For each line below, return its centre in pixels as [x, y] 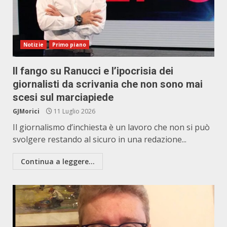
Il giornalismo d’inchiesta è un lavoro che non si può [111, 127]
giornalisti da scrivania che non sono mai [108, 84]
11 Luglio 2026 [74, 111]
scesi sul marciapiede [63, 97]
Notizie [33, 45]
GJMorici [26, 111]
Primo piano [69, 45]
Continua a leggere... [58, 161]
